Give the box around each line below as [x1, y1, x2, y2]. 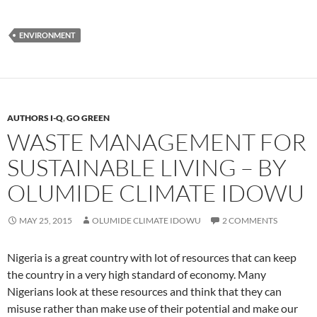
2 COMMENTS [222, 215, 277, 226]
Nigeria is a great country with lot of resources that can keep [7, 250, 296, 265]
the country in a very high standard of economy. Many [7, 267, 266, 282]
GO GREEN [67, 113, 110, 124]
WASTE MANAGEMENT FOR [7, 127, 306, 157]
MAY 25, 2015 [19, 215, 72, 226]
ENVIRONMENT [19, 30, 76, 40]
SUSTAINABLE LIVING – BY [7, 153, 287, 183]
